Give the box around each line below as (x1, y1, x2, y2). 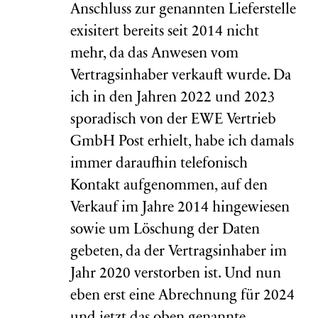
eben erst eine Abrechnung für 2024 (70, 289, 295, 304)
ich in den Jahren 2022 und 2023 (70, 91, 275, 106)
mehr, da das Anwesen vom (70, 47, 238, 62)
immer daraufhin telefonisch (70, 157, 248, 172)
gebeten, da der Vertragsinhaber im (70, 245, 287, 260)
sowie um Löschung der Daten (70, 223, 260, 238)
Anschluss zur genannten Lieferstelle (70, 3, 296, 18)
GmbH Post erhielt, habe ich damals (70, 135, 294, 150)
